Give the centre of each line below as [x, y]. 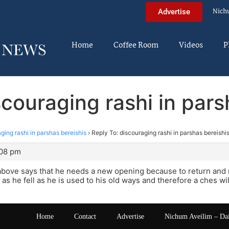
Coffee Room [136, 45]
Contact [85, 217]
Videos [191, 45]
